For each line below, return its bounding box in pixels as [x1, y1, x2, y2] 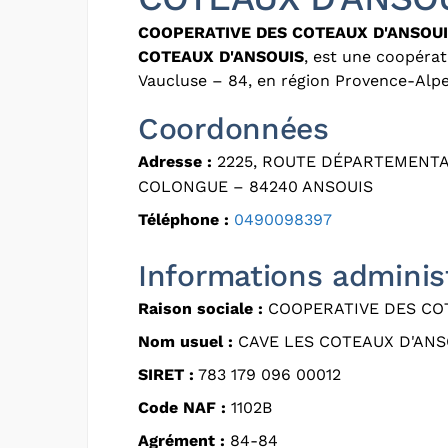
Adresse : [138, 151, 212, 171]
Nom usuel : [138, 331, 233, 351]
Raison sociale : [138, 298, 263, 318]
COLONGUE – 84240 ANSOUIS [138, 176, 373, 196]
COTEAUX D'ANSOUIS [138, 46, 304, 66]
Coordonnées [138, 110, 329, 146]
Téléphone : [138, 209, 229, 229]
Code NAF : [138, 397, 226, 417]
